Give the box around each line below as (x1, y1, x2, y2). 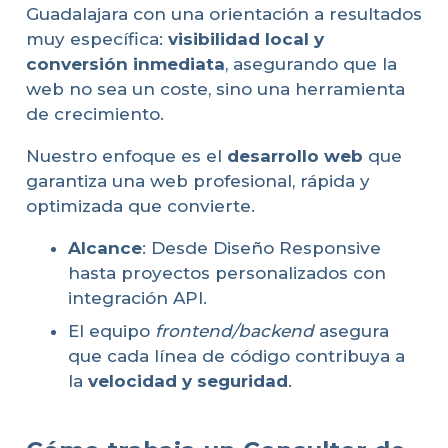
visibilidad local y (167, 28, 324, 49)
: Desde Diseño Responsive (142, 237, 381, 258)
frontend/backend (155, 321, 314, 342)
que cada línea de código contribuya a (68, 346, 405, 367)
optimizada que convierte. (25, 195, 255, 216)
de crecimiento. (25, 103, 164, 124)
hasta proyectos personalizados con (68, 262, 386, 283)
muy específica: (25, 28, 168, 49)
